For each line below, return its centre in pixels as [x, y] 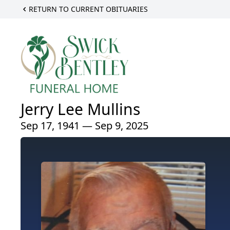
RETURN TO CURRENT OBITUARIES [88, 9]
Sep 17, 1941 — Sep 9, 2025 [84, 125]
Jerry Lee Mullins [80, 109]
